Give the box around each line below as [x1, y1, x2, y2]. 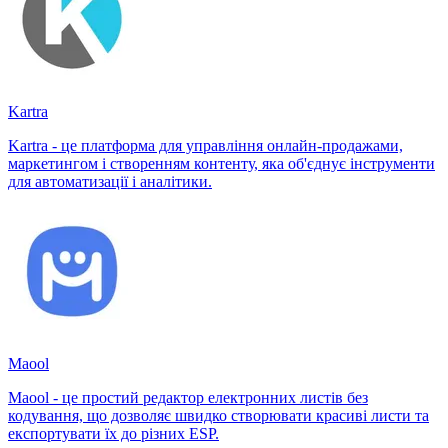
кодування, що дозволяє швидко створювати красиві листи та [8, 406, 429, 424]
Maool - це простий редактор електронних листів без [8, 388, 368, 406]
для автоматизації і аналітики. [8, 172, 212, 190]
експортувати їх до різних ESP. [8, 424, 219, 442]
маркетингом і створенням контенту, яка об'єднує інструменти [8, 154, 435, 172]
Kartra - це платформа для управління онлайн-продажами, [8, 136, 403, 154]
